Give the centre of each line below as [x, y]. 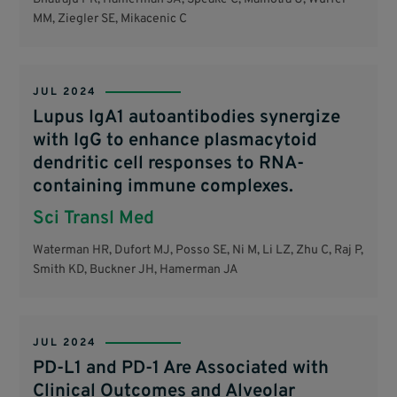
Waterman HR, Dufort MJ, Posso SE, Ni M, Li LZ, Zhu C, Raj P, [198, 250]
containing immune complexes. [163, 187]
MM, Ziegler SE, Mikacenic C [110, 19]
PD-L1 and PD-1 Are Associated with [181, 368]
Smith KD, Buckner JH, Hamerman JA [136, 269]
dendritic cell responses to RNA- [169, 163]
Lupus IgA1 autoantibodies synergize [187, 117]
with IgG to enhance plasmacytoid [175, 140]
